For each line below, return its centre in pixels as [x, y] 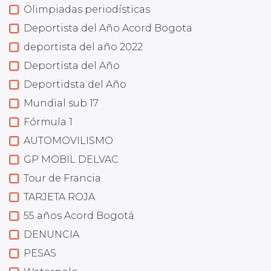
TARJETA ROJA [59, 197]
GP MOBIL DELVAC [71, 159]
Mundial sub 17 [61, 103]
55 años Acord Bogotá [79, 216]
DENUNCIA [51, 234]
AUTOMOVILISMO [68, 141]
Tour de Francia [62, 178]
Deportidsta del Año [75, 84]
